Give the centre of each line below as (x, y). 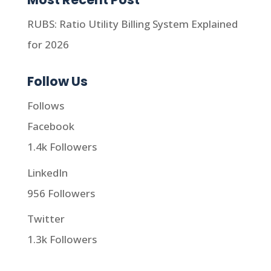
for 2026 (48, 44)
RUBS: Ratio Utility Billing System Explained (132, 24)
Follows (45, 106)
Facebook (51, 126)
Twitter (46, 219)
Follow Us (57, 81)
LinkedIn (47, 172)
